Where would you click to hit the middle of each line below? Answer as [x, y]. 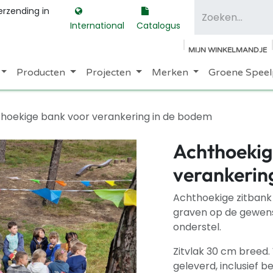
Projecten [108, 73]
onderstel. [197, 227]
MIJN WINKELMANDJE [227, 50]
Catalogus [159, 26]
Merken [170, 73]
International [97, 26]
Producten [41, 73]
